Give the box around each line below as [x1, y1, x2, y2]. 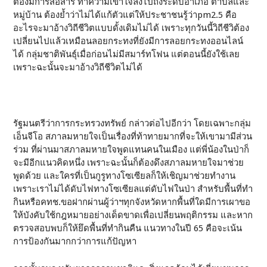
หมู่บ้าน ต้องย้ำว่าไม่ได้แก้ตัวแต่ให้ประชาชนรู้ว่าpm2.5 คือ [13, 10, 237, 20]
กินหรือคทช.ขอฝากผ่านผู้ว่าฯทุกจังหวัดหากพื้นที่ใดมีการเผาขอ [13, 197, 251, 207]
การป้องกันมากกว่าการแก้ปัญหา [13, 236, 137, 247]
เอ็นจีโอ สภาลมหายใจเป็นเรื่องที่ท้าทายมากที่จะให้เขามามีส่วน [13, 131, 253, 142]
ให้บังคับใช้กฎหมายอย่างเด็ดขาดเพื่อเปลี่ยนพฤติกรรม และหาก [13, 210, 253, 221]
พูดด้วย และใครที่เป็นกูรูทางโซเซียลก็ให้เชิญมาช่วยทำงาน [13, 170, 236, 181]
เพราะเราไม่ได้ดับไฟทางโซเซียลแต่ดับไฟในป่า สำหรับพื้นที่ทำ [13, 184, 253, 194]
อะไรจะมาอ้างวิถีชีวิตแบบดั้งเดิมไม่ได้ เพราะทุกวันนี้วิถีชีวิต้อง [13, 23, 250, 33]
